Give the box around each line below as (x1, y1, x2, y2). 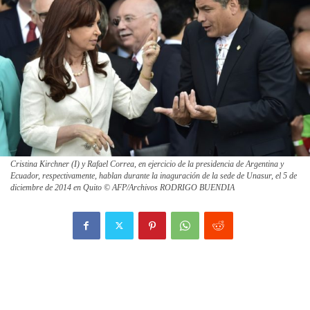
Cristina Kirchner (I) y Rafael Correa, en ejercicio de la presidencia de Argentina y (10, 158, 284, 169)
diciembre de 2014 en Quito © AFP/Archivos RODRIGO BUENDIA (10, 182, 235, 192)
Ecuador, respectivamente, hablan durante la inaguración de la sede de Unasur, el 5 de (10, 170, 297, 181)
